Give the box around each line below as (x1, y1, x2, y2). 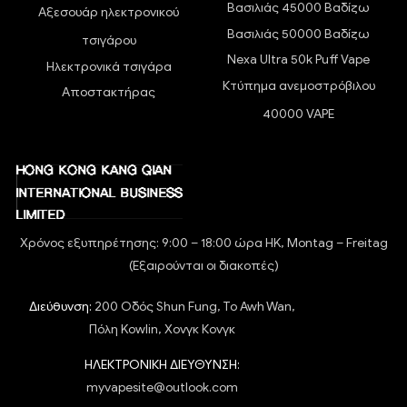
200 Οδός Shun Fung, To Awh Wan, (92, 298, 296, 314)
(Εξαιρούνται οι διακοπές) (128, 257, 279, 273)
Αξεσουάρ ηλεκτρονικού (38, 5, 179, 21)
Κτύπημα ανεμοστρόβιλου (222, 77, 375, 94)
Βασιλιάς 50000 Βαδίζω (227, 25, 370, 42)
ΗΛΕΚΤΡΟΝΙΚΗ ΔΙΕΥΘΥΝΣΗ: (84, 356, 241, 372)
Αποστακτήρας (62, 84, 155, 101)
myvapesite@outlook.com (86, 379, 239, 395)
